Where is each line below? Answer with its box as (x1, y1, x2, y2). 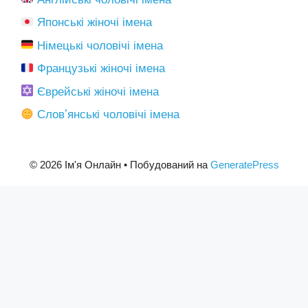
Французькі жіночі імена (37, 62, 166, 75)
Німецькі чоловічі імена (37, 38, 164, 52)
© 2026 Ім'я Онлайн (29, 159, 121, 170)
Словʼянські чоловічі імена (37, 108, 180, 121)
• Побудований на (120, 159, 210, 170)
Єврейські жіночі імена (37, 85, 159, 98)
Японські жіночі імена (37, 16, 153, 29)
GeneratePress (210, 159, 279, 170)
